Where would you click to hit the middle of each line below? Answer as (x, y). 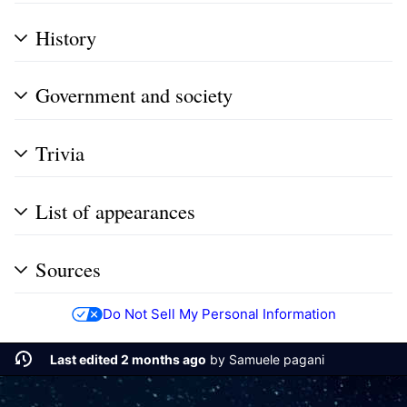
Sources (68, 268)
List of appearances (115, 210)
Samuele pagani (276, 359)
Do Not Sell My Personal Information (219, 314)
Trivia (60, 153)
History (66, 37)
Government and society (134, 95)
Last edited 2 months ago (128, 359)
